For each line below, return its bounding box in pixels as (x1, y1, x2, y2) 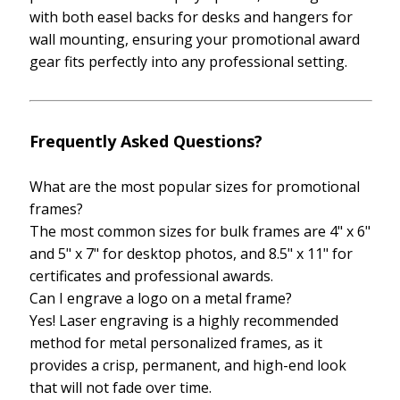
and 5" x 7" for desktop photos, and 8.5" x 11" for (29, 244, 353, 264)
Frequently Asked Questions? (29, 130, 262, 153)
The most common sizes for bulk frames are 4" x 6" (29, 221, 371, 242)
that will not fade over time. (29, 378, 212, 398)
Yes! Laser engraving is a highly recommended (29, 311, 338, 331)
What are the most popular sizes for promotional (29, 177, 360, 197)
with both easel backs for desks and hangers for (29, 7, 353, 28)
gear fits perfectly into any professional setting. (29, 52, 347, 72)
